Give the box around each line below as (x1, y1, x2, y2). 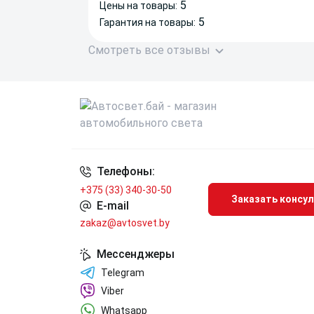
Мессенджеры (97, 247, 175, 261)
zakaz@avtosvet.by (80, 217, 170, 229)
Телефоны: (97, 165, 155, 179)
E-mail (97, 199, 129, 213)
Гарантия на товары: (100, 17, 196, 29)
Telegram (101, 267, 144, 279)
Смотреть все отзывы (88, 43, 213, 57)
